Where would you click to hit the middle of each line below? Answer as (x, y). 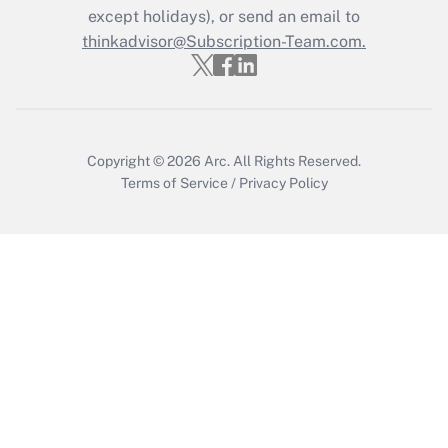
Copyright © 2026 (145, 160)
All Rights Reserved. (295, 160)
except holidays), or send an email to (224, 16)
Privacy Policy (283, 182)
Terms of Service (174, 182)
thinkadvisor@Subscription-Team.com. (224, 41)
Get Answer (216, 55)
